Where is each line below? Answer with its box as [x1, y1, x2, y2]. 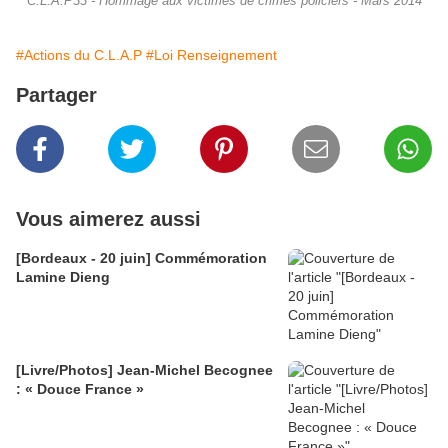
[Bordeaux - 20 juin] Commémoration [16, 250, 267, 267]
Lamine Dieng [16, 269, 110, 286]
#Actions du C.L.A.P [16, 47, 142, 64]
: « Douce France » [16, 381, 144, 398]
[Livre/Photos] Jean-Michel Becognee [16, 362, 117, 379]
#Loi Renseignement [146, 47, 277, 64]
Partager [16, 84, 97, 107]
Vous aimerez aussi [16, 208, 201, 231]
